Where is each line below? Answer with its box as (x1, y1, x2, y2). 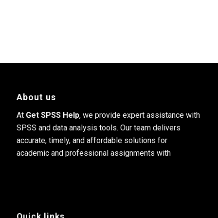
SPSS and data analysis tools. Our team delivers (16, 123, 181, 132)
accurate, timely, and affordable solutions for (16, 135, 167, 145)
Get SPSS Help (25, 110, 79, 120)
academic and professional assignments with (16, 148, 171, 158)
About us (16, 92, 56, 103)
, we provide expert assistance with (79, 110, 200, 120)
